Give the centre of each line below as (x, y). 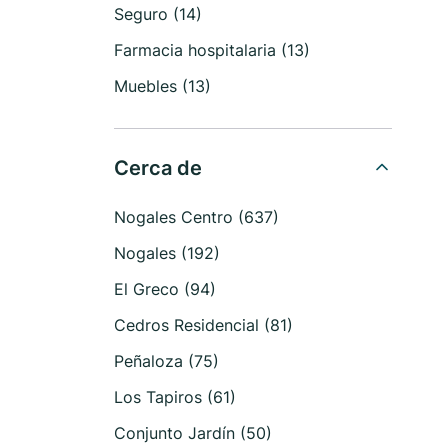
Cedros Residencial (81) (203, 325)
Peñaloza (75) (166, 361)
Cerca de (158, 168)
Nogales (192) (167, 253)
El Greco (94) (165, 289)
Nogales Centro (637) (196, 217)
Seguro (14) (158, 14)
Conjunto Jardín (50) (193, 433)
